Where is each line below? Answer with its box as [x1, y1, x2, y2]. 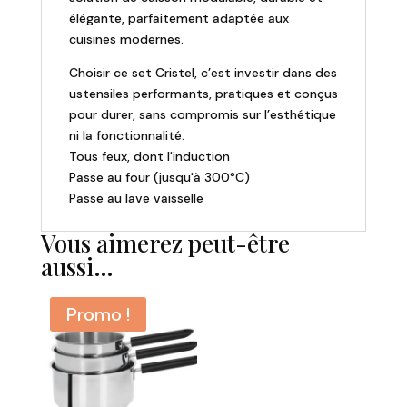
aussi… [40, 250, 114, 283]
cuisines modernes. [68, 30, 184, 47]
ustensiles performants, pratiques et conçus [68, 84, 338, 102]
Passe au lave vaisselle [68, 189, 203, 206]
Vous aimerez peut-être [40, 226, 290, 259]
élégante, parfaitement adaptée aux [68, 9, 289, 26]
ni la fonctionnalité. [68, 126, 184, 144]
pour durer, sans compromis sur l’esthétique [68, 105, 336, 123]
